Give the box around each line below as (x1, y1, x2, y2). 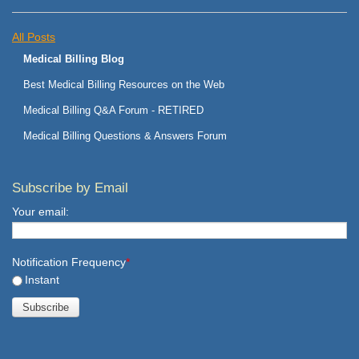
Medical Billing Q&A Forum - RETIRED (23, 103, 204, 116)
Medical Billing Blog (23, 52, 124, 65)
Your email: (12, 204, 69, 218)
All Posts (12, 30, 55, 43)
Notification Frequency (12, 255, 126, 268)
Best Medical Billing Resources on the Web (23, 78, 224, 91)
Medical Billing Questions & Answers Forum (23, 129, 227, 142)
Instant (25, 272, 59, 286)
